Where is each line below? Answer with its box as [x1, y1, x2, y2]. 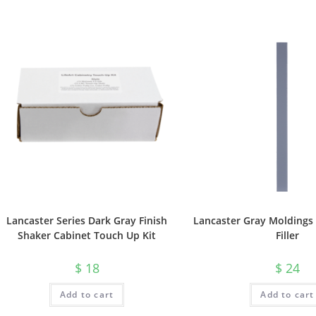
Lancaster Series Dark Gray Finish [6, 214, 168, 228]
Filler [275, 229, 299, 243]
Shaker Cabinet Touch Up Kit [18, 229, 157, 243]
